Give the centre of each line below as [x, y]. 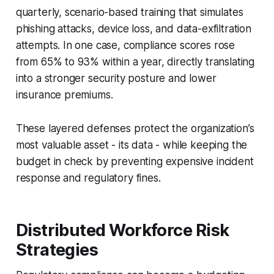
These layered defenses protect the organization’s [135, 128]
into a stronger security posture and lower [116, 78]
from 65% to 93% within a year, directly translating [135, 61]
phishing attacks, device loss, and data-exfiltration [133, 28]
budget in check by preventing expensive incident [135, 161]
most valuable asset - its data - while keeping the [131, 145]
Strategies [57, 250]
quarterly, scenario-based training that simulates [129, 12]
